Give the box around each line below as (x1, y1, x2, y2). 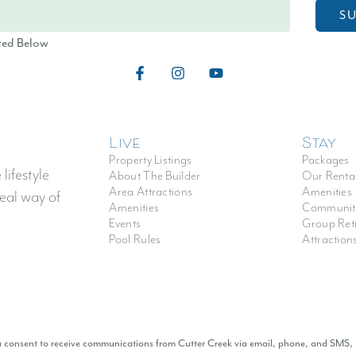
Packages (302, 153, 350, 168)
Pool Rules (109, 232, 161, 248)
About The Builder (109, 168, 201, 184)
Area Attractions (109, 184, 193, 200)
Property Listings (109, 153, 192, 168)
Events (109, 216, 141, 232)
